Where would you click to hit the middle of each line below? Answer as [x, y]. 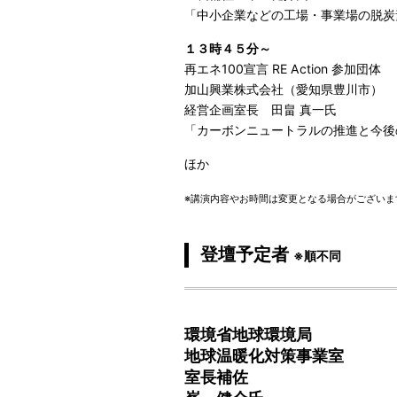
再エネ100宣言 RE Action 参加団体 [283, 69]
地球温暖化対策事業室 [265, 356]
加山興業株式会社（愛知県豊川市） [284, 90]
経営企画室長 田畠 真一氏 [261, 110]
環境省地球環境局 [249, 335]
